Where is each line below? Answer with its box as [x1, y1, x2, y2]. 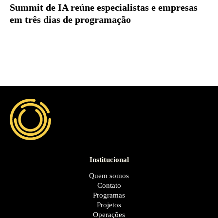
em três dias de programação [10, 15, 131, 25]
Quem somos [89, 171, 129, 180]
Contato [97, 181, 121, 189]
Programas [93, 191, 125, 199]
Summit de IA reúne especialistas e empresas [10, 2, 198, 13]
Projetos [97, 200, 121, 209]
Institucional [89, 155, 129, 163]
